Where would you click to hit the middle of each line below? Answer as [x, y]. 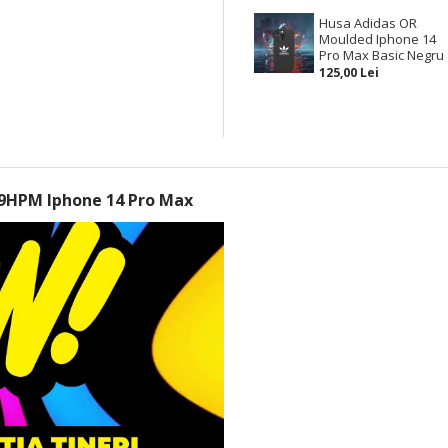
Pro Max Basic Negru [382, 55]
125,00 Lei [349, 72]
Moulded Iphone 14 [378, 39]
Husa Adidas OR [368, 23]
